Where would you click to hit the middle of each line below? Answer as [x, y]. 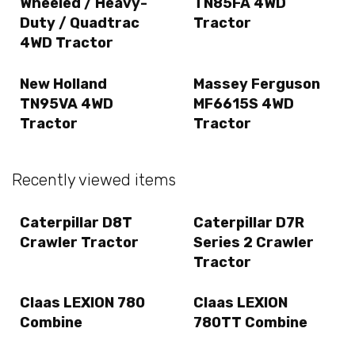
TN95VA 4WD [67, 103]
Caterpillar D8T [76, 223]
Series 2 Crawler [254, 243]
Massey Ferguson [257, 84]
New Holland [63, 84]
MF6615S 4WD [244, 103]
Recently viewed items [94, 179]
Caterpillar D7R [249, 223]
